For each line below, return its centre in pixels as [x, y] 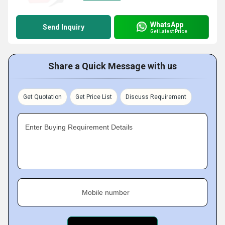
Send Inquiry [64, 27]
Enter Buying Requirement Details [79, 127]
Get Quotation [42, 97]
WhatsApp [167, 24]
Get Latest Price [169, 31]
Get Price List [94, 97]
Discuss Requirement [156, 97]
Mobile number [106, 192]
